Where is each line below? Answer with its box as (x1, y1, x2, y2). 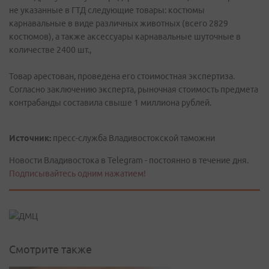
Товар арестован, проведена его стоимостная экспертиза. (9, 71, 235, 81)
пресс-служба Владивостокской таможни (51, 133, 215, 143)
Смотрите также (9, 243, 92, 256)
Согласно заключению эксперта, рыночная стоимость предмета (9, 85, 258, 94)
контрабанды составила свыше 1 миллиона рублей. (9, 98, 211, 107)
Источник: (9, 133, 51, 143)
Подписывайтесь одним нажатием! (9, 169, 146, 178)
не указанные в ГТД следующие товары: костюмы (9, 5, 205, 15)
